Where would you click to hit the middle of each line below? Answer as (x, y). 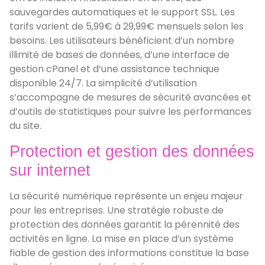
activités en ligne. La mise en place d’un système (122, 238)
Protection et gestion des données (132, 151)
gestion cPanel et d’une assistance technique (114, 69)
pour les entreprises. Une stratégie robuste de (117, 210)
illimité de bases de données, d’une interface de (119, 55)
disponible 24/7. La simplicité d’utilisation (103, 83)
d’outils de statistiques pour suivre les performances (130, 112)
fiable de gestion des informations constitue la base (129, 253)
